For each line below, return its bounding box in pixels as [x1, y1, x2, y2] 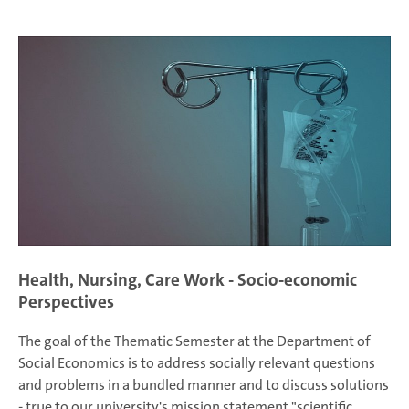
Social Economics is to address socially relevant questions [18, 353, 375, 373]
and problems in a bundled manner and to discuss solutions [18, 375, 389, 395]
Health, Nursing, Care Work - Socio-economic [18, 268, 357, 292]
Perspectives [18, 290, 114, 314]
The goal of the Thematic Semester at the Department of [18, 331, 371, 351]
